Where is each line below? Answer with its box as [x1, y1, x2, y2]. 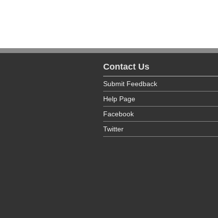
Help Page [103, 95, 135, 103]
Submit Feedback [103, 80, 157, 88]
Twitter [103, 125, 124, 133]
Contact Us [103, 62, 149, 72]
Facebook [103, 110, 134, 118]
